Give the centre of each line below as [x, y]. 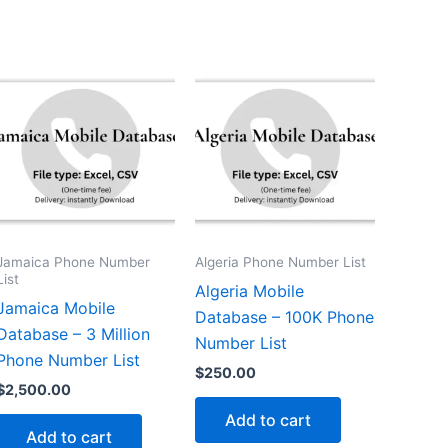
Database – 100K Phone [285, 316]
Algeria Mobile [250, 290]
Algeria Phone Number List [281, 261]
